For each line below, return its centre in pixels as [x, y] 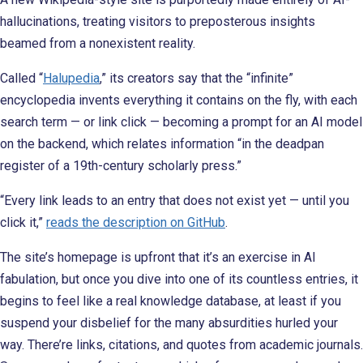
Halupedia [71, 78]
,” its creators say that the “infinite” [196, 78]
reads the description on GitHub [136, 222]
